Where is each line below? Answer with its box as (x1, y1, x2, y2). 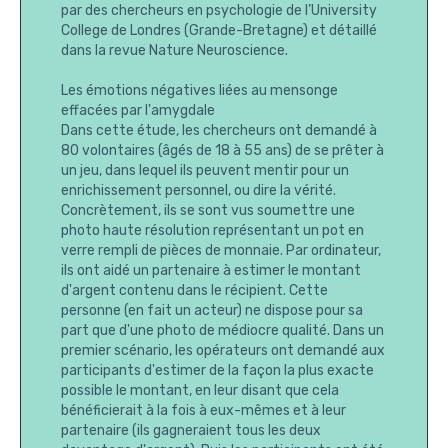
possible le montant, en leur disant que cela (61, 382, 339, 400)
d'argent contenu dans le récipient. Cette (61, 282, 328, 300)
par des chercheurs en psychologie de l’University (61, 2, 377, 20)
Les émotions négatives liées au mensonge (61, 82, 338, 100)
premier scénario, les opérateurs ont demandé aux (61, 342, 385, 360)
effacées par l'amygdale (61, 102, 215, 120)
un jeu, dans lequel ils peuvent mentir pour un (61, 162, 349, 180)
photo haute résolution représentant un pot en (61, 222, 364, 240)
